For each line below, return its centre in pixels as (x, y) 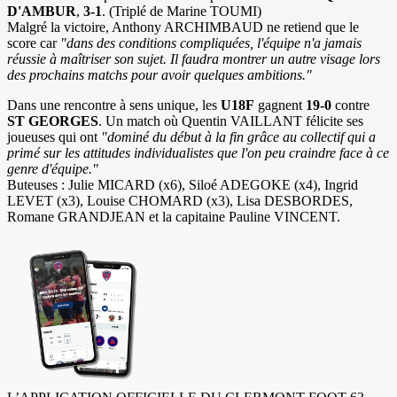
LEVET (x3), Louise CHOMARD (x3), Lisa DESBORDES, (180, 200)
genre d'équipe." (53, 168)
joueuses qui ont (54, 136)
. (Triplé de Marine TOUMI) (182, 11)
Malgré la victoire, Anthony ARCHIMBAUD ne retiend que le (183, 27)
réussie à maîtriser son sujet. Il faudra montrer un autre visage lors (194, 58)
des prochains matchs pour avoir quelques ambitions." (160, 74)
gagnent (280, 105)
